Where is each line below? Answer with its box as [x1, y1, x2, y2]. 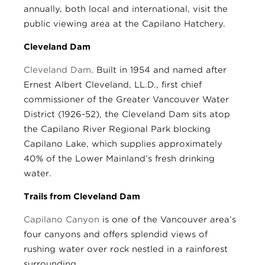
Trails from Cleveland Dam [24, 192, 140, 202]
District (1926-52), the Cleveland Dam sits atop [24, 109, 230, 119]
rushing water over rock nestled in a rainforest [24, 244, 228, 254]
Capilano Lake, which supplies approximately [24, 139, 222, 149]
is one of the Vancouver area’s [99, 215, 236, 225]
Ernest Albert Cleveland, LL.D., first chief [24, 80, 202, 90]
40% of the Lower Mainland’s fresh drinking [24, 154, 215, 164]
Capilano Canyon [24, 215, 99, 225]
